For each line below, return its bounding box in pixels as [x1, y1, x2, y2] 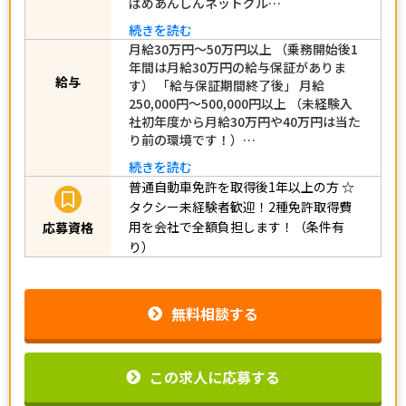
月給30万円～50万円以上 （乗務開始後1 [129, 48, 358, 67]
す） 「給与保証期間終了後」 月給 [129, 84, 324, 103]
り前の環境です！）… [129, 139, 256, 158]
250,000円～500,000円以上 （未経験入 [129, 102, 353, 121]
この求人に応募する [150, 374, 280, 397]
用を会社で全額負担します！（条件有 [129, 226, 344, 245]
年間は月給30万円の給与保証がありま [129, 66, 346, 85]
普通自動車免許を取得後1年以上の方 [129, 186, 339, 205]
